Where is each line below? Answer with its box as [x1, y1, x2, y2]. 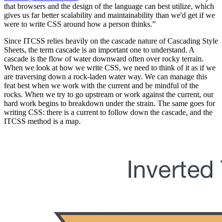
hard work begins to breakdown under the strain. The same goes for [4, 99, 215, 108]
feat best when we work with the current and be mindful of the [4, 81, 199, 90]
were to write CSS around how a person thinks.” [4, 20, 156, 29]
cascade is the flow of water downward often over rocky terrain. [4, 55, 204, 63]
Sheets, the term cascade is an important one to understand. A [4, 46, 194, 55]
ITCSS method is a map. [4, 117, 81, 126]
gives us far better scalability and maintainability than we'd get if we [4, 11, 215, 20]
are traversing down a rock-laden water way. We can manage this [4, 72, 207, 81]
